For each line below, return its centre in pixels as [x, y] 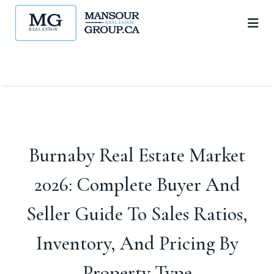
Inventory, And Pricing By [137, 243]
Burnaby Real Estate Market [137, 155]
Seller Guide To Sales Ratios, [137, 214]
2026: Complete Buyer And [137, 184]
